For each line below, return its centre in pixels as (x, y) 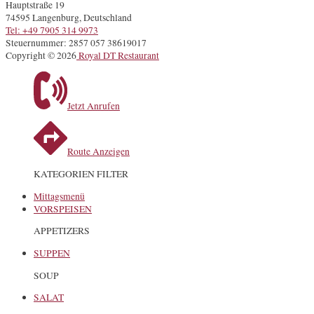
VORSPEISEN (63, 209)
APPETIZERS (62, 231)
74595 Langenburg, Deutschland (69, 18)
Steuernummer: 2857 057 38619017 (76, 43)
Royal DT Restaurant (118, 56)
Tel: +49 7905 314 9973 (52, 30)
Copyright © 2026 (41, 56)
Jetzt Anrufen (94, 105)
